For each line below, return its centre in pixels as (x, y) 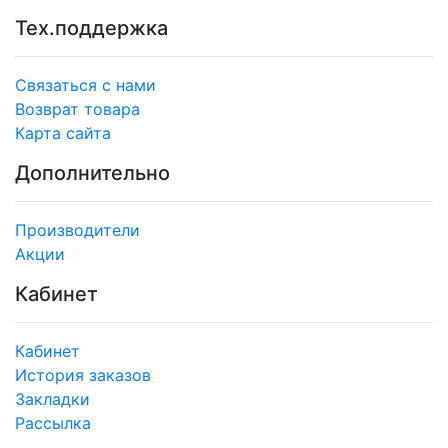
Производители (77, 229)
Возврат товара (77, 108)
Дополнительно (92, 172)
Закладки (52, 398)
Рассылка (53, 422)
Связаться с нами (85, 84)
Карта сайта (63, 132)
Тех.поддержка (91, 27)
